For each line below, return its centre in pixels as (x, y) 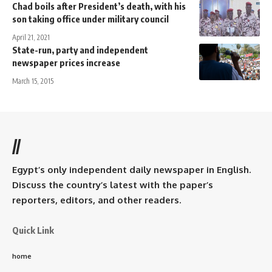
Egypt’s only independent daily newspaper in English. (131, 170)
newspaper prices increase (66, 63)
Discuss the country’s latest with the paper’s (113, 185)
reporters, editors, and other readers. (97, 200)
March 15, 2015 (33, 81)
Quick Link (33, 230)
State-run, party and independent (80, 50)
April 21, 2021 (31, 38)
